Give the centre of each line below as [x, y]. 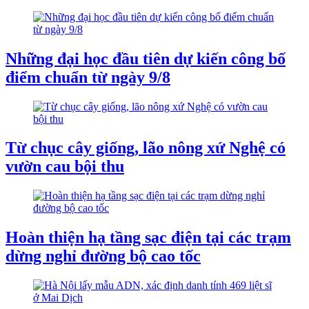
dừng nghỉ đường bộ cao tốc [103, 256]
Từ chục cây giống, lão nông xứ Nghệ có [146, 148]
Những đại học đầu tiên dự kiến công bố [146, 58]
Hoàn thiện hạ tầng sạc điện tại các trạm [148, 238]
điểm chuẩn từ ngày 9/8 [88, 77]
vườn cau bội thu [65, 167]
